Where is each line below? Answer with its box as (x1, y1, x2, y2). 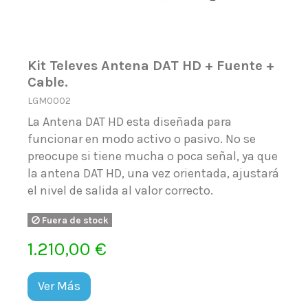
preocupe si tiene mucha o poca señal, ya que (27, 148, 278, 164)
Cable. (27, 73, 69, 90)
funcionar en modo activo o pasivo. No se (27, 131, 256, 147)
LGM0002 (27, 94, 71, 107)
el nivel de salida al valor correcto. (27, 183, 214, 199)
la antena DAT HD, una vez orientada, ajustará (27, 166, 280, 181)
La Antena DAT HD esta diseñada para (27, 114, 232, 130)
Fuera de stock (39, 214, 109, 225)
